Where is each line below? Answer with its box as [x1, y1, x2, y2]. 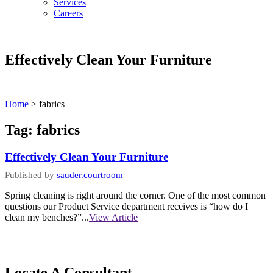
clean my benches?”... [5, 212, 89, 223]
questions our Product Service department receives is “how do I [5, 201, 248, 212]
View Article [89, 212, 138, 223]
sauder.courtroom [57, 170, 123, 180]
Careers [54, 8, 83, 18]
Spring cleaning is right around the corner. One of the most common [5, 190, 266, 201]
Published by [5, 170, 57, 180]
